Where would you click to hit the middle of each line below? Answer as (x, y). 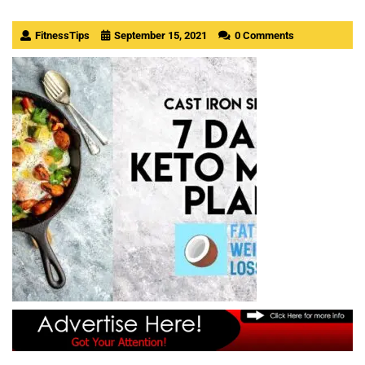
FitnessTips (62, 35)
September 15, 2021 (161, 35)
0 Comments (264, 35)
